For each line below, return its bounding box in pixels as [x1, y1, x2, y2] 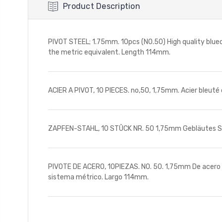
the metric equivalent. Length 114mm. [48, 48, 170, 56]
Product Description [63, 1, 140, 11]
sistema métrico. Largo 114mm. [48, 172, 149, 181]
